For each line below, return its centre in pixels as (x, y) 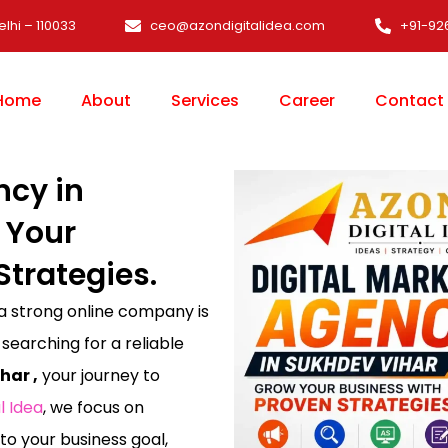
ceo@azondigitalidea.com (237, 25)
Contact (409, 101)
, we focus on (93, 408)
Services (204, 101)
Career (306, 101)
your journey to (99, 376)
